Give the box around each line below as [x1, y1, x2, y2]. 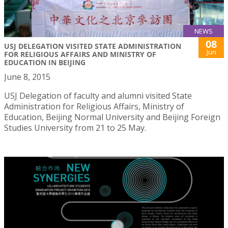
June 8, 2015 [4, 71, 50, 82]
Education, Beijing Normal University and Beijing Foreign [4, 111, 220, 123]
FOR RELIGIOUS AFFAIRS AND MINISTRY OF [4, 49, 156, 59]
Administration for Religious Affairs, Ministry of [4, 101, 184, 112]
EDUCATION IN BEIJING [4, 58, 85, 67]
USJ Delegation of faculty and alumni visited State [4, 90, 192, 101]
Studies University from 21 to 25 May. [4, 122, 146, 133]
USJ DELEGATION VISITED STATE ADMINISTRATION [4, 41, 181, 51]
